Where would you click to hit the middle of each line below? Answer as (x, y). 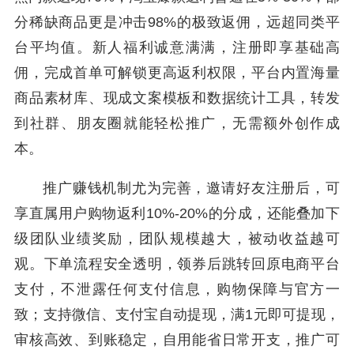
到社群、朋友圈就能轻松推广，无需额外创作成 (177, 123)
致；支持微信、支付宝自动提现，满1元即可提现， (177, 314)
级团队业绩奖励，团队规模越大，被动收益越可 (177, 239)
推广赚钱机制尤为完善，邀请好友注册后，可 (191, 188)
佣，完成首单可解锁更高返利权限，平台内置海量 (177, 73)
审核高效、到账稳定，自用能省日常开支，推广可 (177, 340)
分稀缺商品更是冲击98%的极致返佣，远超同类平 (177, 22)
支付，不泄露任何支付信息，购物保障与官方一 (177, 289)
